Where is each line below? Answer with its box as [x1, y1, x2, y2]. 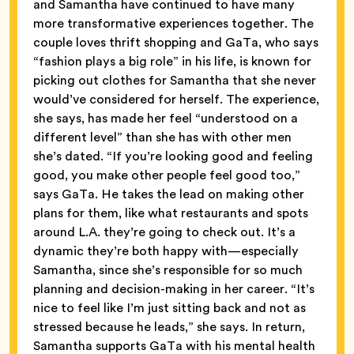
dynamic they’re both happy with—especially [33, 241, 299, 260]
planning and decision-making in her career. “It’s [33, 279, 314, 298]
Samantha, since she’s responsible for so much [33, 260, 303, 279]
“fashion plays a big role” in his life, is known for [33, 51, 311, 70]
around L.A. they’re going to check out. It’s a [33, 222, 296, 241]
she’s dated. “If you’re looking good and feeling [33, 146, 313, 165]
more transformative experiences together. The [33, 13, 314, 32]
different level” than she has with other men [33, 127, 292, 146]
